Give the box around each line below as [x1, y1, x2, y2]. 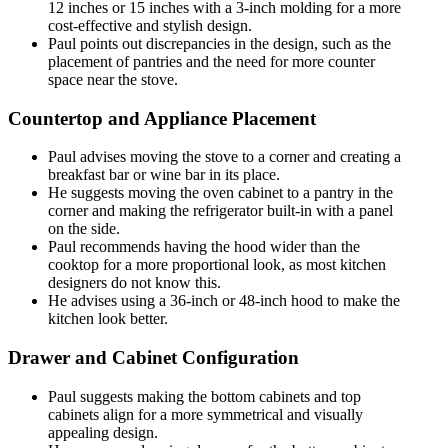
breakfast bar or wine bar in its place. [48, 166, 280, 184]
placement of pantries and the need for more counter [48, 52, 375, 70]
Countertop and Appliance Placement [8, 107, 316, 129]
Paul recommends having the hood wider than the [48, 238, 360, 256]
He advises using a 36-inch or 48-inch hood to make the [48, 292, 400, 310]
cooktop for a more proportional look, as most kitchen [48, 256, 386, 274]
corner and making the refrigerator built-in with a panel [48, 202, 393, 220]
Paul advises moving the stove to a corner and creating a [48, 148, 401, 166]
